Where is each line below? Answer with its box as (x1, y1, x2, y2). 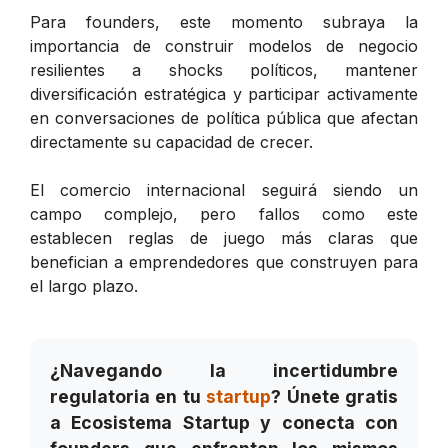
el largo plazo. (30, 275, 138, 296)
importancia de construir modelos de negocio (30, 35, 418, 56)
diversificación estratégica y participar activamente (30, 83, 418, 104)
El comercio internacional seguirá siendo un (30, 179, 418, 200)
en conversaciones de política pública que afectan (30, 107, 418, 128)
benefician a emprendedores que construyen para (30, 251, 418, 272)
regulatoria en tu (50, 385, 207, 407)
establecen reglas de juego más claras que (30, 227, 418, 248)
